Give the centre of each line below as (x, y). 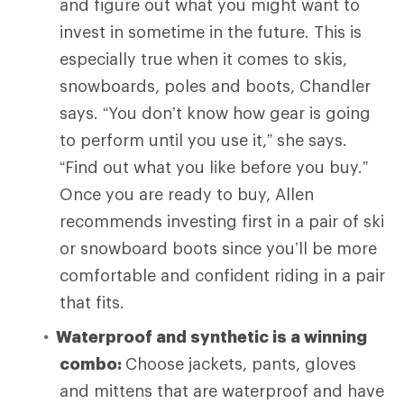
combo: (92, 363)
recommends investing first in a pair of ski (222, 220)
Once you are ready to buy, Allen (187, 193)
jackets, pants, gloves (272, 363)
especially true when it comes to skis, (203, 58)
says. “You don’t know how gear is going (215, 112)
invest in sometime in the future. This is (211, 31)
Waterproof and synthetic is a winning (211, 336)
